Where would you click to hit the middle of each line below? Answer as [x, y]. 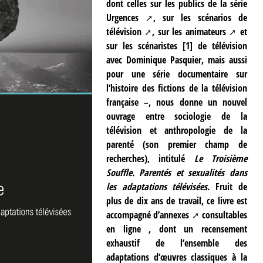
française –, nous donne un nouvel [176, 102]
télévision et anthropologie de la [176, 130]
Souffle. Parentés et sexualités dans [176, 172]
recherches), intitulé [150, 158]
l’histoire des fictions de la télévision [176, 88]
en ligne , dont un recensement [176, 229]
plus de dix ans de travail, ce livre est [176, 200]
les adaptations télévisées [157, 186]
